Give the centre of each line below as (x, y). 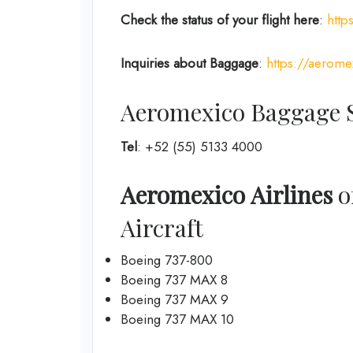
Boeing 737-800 (167, 260)
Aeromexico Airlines (227, 195)
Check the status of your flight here (220, 19)
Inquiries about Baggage (190, 63)
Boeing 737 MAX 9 (175, 299)
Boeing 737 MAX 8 (174, 280)
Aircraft (162, 228)
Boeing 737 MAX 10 (177, 319)
